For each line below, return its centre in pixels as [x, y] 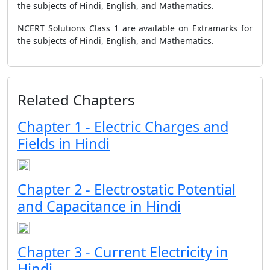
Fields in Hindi [64, 143]
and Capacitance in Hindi [99, 206]
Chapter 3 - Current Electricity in [123, 252]
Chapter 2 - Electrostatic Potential [127, 189]
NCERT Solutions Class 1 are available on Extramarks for [135, 28]
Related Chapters [76, 100]
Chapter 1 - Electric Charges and [123, 127]
